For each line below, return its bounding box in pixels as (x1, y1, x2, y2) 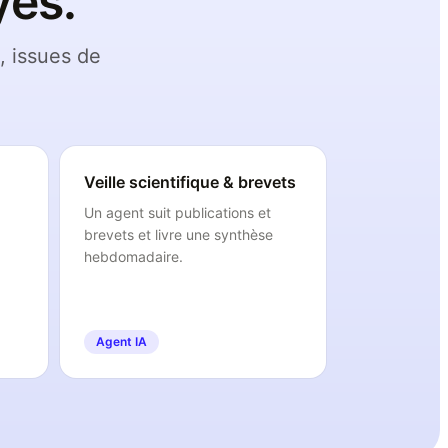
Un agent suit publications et (84, 204, 271, 221)
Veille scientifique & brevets (84, 172, 296, 192)
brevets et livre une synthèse (84, 226, 273, 243)
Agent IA (96, 334, 147, 349)
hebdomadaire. (84, 248, 183, 265)
